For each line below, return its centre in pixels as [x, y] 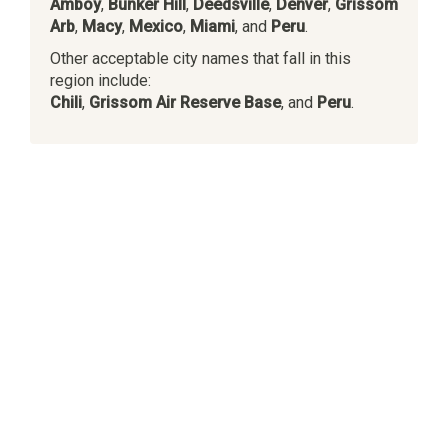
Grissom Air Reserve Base [185, 102]
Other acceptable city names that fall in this [200, 58]
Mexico [156, 26]
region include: [100, 80]
